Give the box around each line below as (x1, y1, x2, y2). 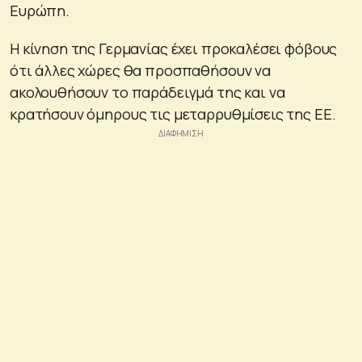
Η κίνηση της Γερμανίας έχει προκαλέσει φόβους (10, 38, 338, 58)
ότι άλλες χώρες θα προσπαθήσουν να (10, 60, 271, 80)
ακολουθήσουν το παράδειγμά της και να (10, 82, 285, 102)
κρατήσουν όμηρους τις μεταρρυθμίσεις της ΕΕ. (10, 103, 336, 124)
